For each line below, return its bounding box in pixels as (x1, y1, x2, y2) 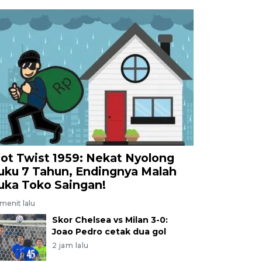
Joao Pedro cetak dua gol (51, 226, 166, 237)
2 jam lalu (51, 240, 89, 250)
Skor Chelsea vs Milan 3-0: (51, 214, 168, 225)
